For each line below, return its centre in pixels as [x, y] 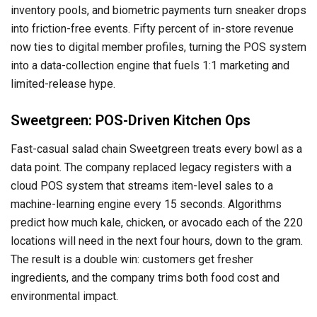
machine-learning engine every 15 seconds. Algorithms [146, 204]
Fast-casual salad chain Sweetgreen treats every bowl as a [156, 149]
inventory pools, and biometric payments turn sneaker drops [158, 10]
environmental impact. [64, 296]
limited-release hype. [63, 83]
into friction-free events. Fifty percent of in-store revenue [152, 28]
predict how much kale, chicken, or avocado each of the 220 [157, 222]
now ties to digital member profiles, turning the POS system [158, 47]
